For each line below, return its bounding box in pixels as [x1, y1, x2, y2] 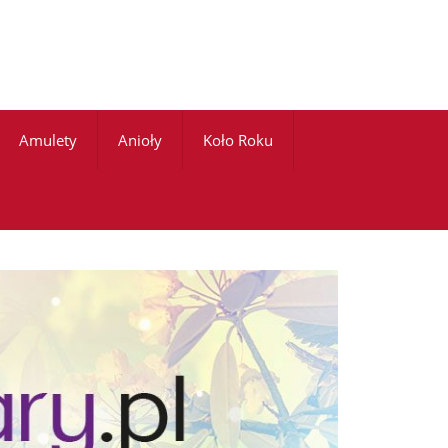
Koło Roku [203, 130, 273, 150]
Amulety [19, 130, 77, 150]
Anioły [118, 130, 162, 150]
